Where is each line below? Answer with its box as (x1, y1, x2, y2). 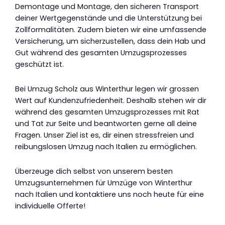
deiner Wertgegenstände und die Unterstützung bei (15, 13, 202, 24)
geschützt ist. (15, 59, 64, 70)
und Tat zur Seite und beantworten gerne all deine (15, 119, 197, 129)
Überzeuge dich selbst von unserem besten (15, 166, 173, 176)
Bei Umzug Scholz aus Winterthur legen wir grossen (15, 84, 199, 94)
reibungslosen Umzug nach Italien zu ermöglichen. (15, 142, 197, 152)
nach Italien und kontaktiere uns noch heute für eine (15, 189, 204, 199)
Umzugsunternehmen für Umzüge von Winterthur (15, 177, 192, 188)
